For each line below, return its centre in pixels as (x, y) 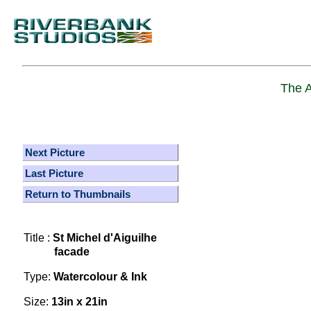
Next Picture (55, 152)
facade (57, 252)
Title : (38, 238)
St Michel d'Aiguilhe (105, 238)
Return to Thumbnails (78, 194)
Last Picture (54, 173)
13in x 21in (79, 302)
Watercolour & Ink (100, 277)
